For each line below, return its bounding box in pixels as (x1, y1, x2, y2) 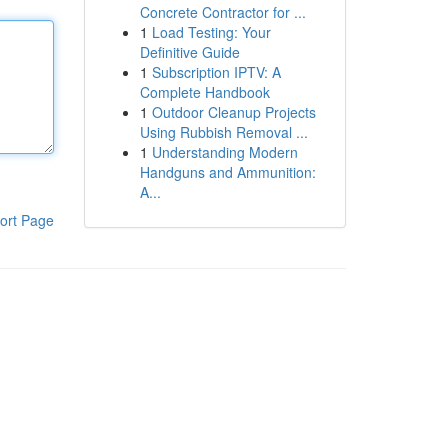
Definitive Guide (139, 42, 240, 62)
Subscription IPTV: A (151, 62, 281, 82)
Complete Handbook (139, 82, 270, 102)
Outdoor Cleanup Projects (151, 102, 316, 122)
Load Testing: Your (151, 22, 271, 42)
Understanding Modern (151, 142, 298, 162)
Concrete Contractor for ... (139, 2, 306, 22)
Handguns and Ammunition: (139, 162, 316, 182)
